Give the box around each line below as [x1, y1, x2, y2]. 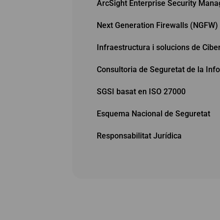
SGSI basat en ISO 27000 [97, 86, 186, 96]
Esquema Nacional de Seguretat [97, 109, 210, 118]
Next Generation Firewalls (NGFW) [97, 20, 218, 30]
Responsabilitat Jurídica [97, 131, 182, 140]
